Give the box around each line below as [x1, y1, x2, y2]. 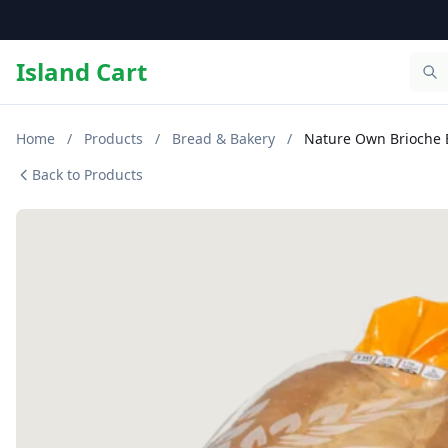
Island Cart [16, 55, 147, 88]
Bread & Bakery [172, 129, 275, 148]
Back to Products [32, 165, 143, 184]
